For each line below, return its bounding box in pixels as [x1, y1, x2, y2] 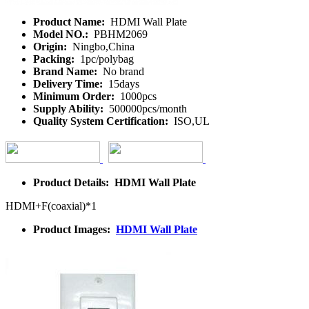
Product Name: [33, 15, 108, 28]
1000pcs [117, 90, 157, 102]
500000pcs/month [106, 102, 187, 114]
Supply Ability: [33, 102, 106, 114]
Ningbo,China [70, 40, 134, 52]
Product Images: [33, 223, 116, 235]
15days [106, 77, 139, 90]
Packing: [33, 52, 77, 65]
